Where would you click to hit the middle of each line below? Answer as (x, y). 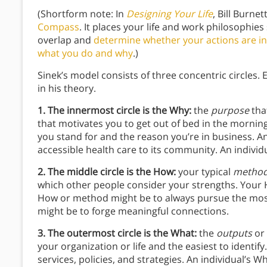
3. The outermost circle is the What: (117, 233)
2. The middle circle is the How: (107, 172)
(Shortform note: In (82, 14)
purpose (231, 111)
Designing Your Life (170, 14)
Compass (58, 27)
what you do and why (85, 53)
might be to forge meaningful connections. (133, 211)
